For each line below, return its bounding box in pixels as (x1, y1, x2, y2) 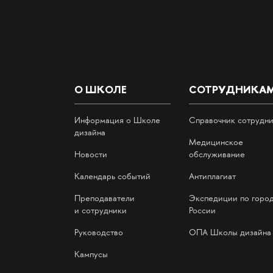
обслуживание (189, 151, 245, 160)
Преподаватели (74, 194, 135, 204)
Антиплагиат (189, 172, 236, 182)
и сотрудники (74, 207, 127, 216)
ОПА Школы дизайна (189, 229, 271, 238)
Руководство (74, 229, 123, 238)
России (189, 207, 216, 216)
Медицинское (189, 138, 243, 147)
